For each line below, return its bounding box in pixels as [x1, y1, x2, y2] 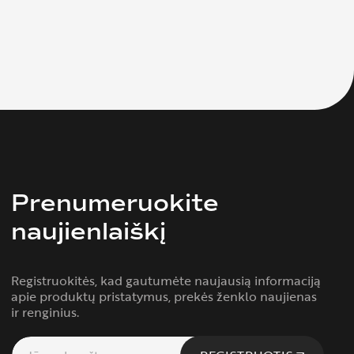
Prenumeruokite [11, 188, 219, 218]
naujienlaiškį [11, 217, 166, 247]
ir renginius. [11, 303, 79, 322]
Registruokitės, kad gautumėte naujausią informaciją [11, 271, 321, 290]
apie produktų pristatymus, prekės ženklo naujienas [11, 287, 317, 306]
